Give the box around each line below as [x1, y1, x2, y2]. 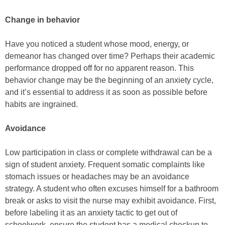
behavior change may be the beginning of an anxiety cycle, [5, 76, 213, 85]
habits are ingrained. [5, 100, 78, 109]
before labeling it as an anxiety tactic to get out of [5, 208, 177, 217]
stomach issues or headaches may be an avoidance [5, 172, 189, 181]
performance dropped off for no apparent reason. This [5, 64, 194, 73]
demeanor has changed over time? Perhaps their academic [5, 52, 215, 61]
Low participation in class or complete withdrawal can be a [5, 148, 212, 157]
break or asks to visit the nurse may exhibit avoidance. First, [5, 196, 216, 205]
